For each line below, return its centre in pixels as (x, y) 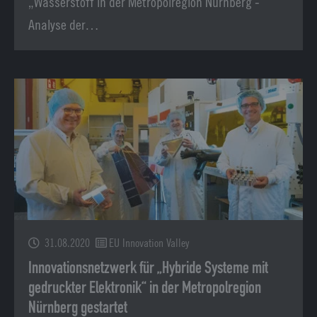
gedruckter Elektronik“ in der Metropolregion (145, 288)
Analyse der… (64, 25)
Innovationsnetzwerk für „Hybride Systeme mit (148, 269)
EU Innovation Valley (149, 243)
